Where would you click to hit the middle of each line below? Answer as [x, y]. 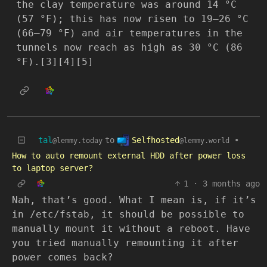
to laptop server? [52, 168]
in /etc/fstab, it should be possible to [128, 215]
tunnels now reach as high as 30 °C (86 [129, 47]
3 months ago [231, 184]
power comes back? [63, 257]
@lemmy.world [204, 140]
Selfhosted [156, 140]
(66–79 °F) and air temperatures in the [129, 33]
